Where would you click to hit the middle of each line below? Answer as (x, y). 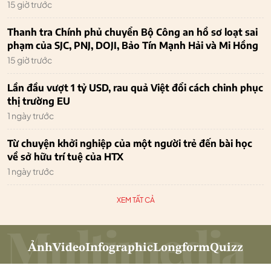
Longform (181, 248)
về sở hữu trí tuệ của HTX (65, 156)
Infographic (119, 248)
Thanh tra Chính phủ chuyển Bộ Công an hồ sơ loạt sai (132, 32)
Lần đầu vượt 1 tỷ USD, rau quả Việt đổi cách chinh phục (135, 87)
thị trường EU (39, 101)
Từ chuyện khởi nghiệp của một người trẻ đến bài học (130, 143)
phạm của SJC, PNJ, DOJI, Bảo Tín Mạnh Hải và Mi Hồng (133, 45)
